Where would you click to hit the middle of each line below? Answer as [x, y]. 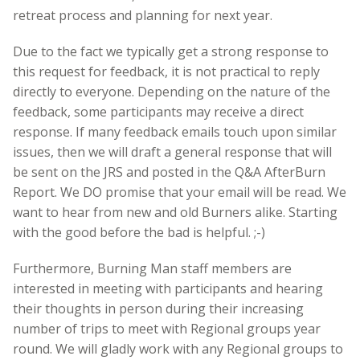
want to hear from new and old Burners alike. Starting [175, 212]
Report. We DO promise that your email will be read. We [180, 192]
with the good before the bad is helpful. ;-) [139, 232]
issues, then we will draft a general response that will [172, 151]
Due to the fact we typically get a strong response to [171, 51]
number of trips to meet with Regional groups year [167, 328]
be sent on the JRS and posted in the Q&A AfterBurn [169, 172]
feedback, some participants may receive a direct [158, 111]
